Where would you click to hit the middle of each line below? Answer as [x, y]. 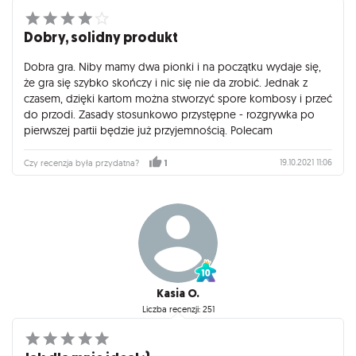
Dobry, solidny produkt [101, 38]
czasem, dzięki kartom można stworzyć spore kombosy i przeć [178, 99]
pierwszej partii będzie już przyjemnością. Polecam [148, 130]
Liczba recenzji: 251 [178, 309]
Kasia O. [178, 294]
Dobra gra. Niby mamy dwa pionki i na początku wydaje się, [172, 67]
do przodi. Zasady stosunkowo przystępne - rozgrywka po [169, 114]
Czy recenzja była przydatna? [81, 163]
